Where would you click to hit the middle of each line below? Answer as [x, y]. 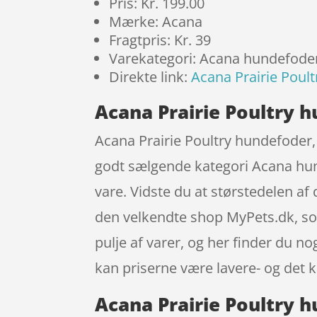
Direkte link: [150, 76]
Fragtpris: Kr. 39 [160, 40]
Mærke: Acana [156, 21]
